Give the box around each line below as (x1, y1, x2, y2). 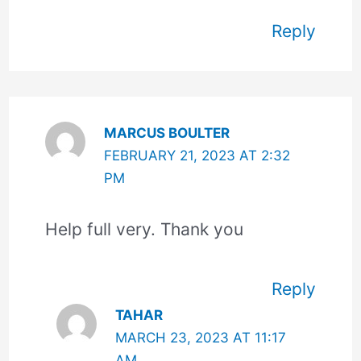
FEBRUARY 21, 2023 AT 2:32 (103, 147, 290, 164)
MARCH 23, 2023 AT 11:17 (114, 330, 286, 346)
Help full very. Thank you (45, 219, 244, 240)
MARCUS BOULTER (103, 125, 230, 142)
